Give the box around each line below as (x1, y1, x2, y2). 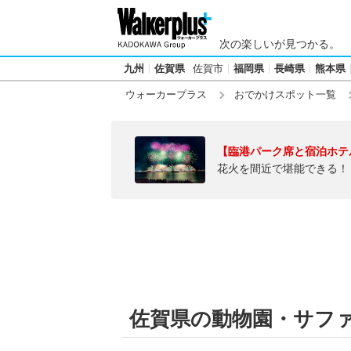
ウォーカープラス (125, 89, 207, 100)
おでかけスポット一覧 (234, 89, 336, 100)
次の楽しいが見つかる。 (219, 38, 340, 50)
